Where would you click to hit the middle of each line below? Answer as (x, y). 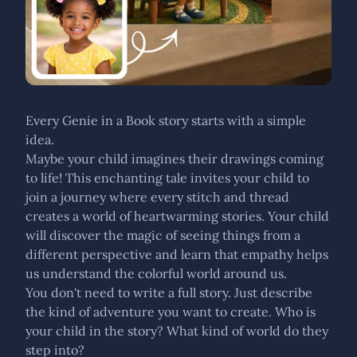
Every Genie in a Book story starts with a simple (166, 120)
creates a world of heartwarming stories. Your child (177, 216)
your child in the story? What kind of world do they (177, 331)
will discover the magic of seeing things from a (163, 235)
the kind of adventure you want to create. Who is (171, 312)
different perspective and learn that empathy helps (177, 254)
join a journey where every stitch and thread (157, 197)
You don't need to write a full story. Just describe (169, 292)
